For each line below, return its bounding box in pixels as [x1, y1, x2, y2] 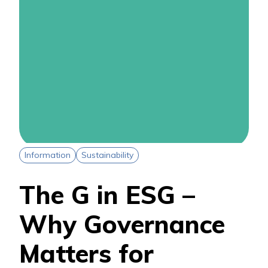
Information [25, 150, 71, 160]
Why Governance [19, 208, 225, 239]
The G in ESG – [19, 178, 195, 210]
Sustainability [81, 150, 133, 160]
